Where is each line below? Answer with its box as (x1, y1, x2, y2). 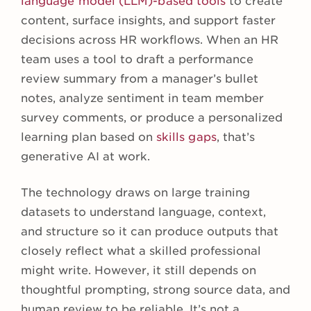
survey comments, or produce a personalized (21, 111, 283, 125)
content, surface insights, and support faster (21, 14, 276, 28)
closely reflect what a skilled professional (21, 244, 261, 258)
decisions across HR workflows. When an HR (21, 33, 278, 47)
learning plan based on (21, 131, 156, 144)
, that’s (216, 131, 255, 144)
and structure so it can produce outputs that (21, 225, 278, 239)
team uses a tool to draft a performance (21, 53, 253, 67)
